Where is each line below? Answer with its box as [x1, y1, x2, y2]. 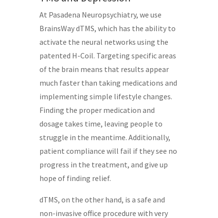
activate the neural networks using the [39, 36, 168, 47]
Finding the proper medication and [39, 105, 155, 115]
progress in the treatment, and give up [39, 159, 168, 169]
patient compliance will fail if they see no [39, 145, 177, 156]
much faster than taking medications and [39, 77, 177, 88]
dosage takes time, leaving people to [39, 118, 163, 128]
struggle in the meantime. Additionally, [39, 132, 170, 142]
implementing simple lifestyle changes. [39, 91, 172, 101]
